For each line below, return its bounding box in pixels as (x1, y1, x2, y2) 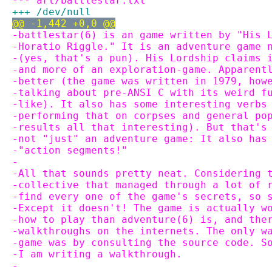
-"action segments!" (12, 144, 127, 156)
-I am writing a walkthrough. (12, 248, 182, 260)
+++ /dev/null (12, 6, 91, 18)
